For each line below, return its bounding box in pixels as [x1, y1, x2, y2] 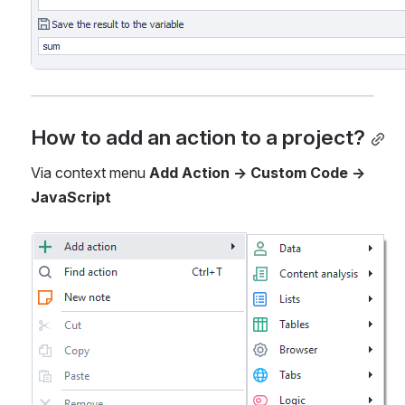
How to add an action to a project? [31, 124, 365, 150]
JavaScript [31, 187, 111, 206]
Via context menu [31, 163, 149, 182]
